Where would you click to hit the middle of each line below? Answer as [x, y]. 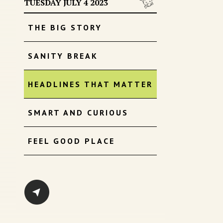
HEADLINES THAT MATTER [90, 84]
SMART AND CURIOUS [78, 113]
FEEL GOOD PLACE [71, 141]
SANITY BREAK [63, 56]
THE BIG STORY [65, 28]
